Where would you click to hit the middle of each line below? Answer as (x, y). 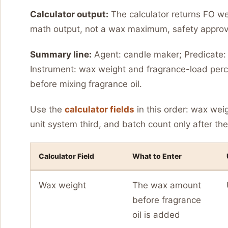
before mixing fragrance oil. (86, 84)
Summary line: (61, 54)
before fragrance (167, 200)
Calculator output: (69, 14)
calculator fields (99, 110)
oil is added (156, 215)
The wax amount (167, 186)
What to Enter (157, 156)
